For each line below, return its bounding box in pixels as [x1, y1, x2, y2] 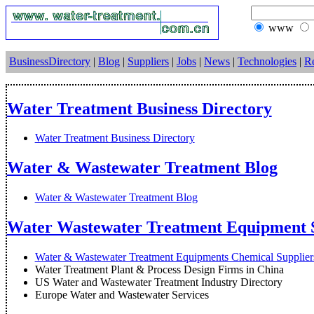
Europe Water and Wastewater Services [34, 289, 209, 301]
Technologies [238, 55, 296, 67]
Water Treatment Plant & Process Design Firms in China [34, 264, 284, 276]
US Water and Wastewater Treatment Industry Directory [34, 276, 282, 289]
